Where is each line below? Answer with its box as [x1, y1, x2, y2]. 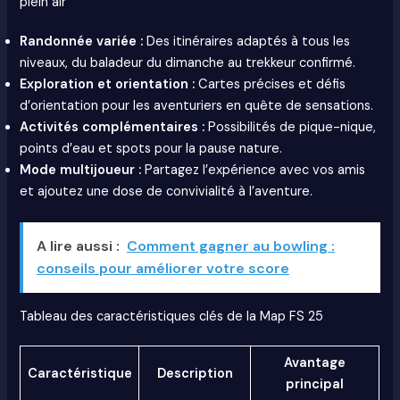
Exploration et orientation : [20, 76, 196, 94]
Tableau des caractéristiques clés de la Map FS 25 [20, 307, 324, 325]
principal [286, 375, 345, 393]
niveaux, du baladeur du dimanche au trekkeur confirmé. [20, 54, 356, 72]
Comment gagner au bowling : [127, 236, 336, 255]
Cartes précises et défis [195, 76, 346, 94]
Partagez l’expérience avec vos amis [141, 162, 366, 179]
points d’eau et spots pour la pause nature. [20, 140, 283, 158]
